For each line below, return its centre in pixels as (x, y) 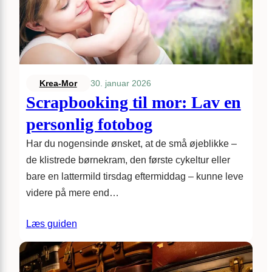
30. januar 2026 (121, 83)
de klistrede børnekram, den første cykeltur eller (128, 160)
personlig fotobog (89, 124)
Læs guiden (51, 224)
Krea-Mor (58, 83)
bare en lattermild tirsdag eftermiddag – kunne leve (134, 177)
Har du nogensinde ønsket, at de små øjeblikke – (131, 144)
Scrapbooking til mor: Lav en (133, 103)
